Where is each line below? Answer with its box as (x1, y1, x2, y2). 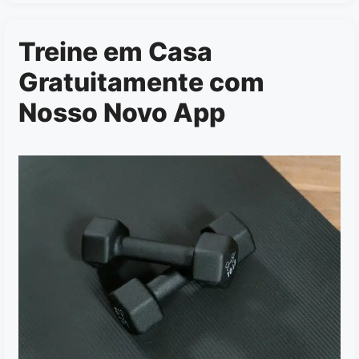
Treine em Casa (18, 36, 212, 68)
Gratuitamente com (18, 67, 264, 99)
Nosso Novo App (18, 97, 225, 129)
